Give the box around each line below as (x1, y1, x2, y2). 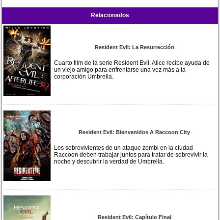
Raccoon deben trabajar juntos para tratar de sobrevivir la (54, 151, 208, 158)
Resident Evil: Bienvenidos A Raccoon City (79, 129, 191, 135)
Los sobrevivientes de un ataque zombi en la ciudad (54, 144, 193, 151)
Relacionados (91, 11, 129, 19)
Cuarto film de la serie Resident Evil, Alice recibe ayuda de (54, 59, 210, 66)
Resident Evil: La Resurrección (94, 44, 174, 50)
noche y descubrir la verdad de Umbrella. (54, 158, 165, 165)
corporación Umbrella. (54, 73, 114, 80)
